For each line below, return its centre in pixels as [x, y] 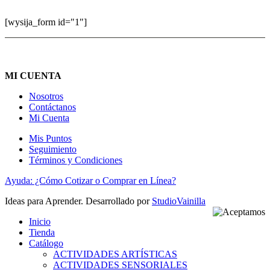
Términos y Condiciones [76, 160]
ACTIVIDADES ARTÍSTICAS [115, 254]
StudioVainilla [179, 201]
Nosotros [46, 96]
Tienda [42, 232]
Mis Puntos [50, 138]
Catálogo [46, 243]
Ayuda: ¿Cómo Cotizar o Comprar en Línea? [90, 180]
